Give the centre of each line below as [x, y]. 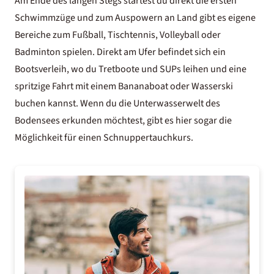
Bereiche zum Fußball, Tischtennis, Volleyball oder [118, 35]
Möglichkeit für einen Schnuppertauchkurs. [104, 138]
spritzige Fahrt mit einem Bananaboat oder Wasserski [124, 86]
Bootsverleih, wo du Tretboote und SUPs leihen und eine [131, 69]
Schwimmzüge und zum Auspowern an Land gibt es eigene [135, 18]
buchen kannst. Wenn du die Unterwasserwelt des [117, 103]
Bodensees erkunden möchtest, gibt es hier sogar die [123, 120]
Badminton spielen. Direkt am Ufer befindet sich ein [120, 52]
